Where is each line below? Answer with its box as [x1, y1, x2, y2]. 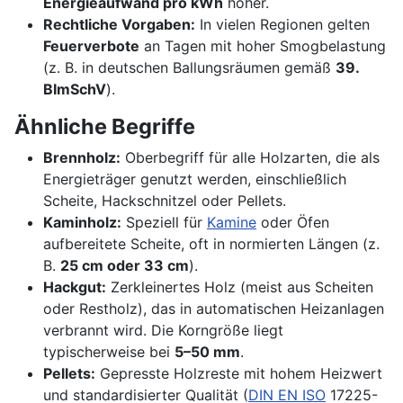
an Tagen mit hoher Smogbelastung [139, 37, 386, 56]
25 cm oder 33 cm [60, 256, 189, 275]
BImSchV [43, 80, 106, 99]
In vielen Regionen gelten [195, 15, 370, 34]
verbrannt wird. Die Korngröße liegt [43, 321, 283, 340]
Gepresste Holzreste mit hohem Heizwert [95, 364, 382, 383]
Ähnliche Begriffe [14, 113, 195, 140]
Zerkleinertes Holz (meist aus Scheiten [106, 278, 373, 297]
